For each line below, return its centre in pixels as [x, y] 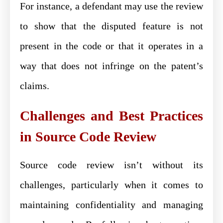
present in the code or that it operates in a [111, 46]
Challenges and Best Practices [111, 115]
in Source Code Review [88, 136]
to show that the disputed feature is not [111, 26]
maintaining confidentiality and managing [111, 204]
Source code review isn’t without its [111, 165]
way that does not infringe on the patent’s [111, 65]
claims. [35, 85]
